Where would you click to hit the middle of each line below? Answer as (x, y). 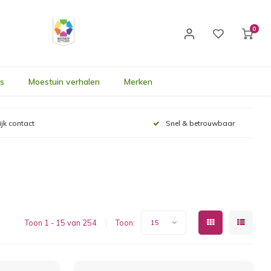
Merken (138, 81)
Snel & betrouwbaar (200, 123)
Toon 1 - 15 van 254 (61, 222)
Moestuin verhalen (64, 81)
